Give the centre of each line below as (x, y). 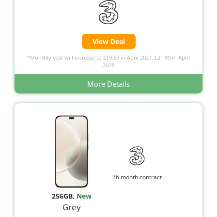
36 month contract (137, 177)
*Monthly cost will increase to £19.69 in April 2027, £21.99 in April (108, 57)
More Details (108, 84)
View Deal (108, 41)
